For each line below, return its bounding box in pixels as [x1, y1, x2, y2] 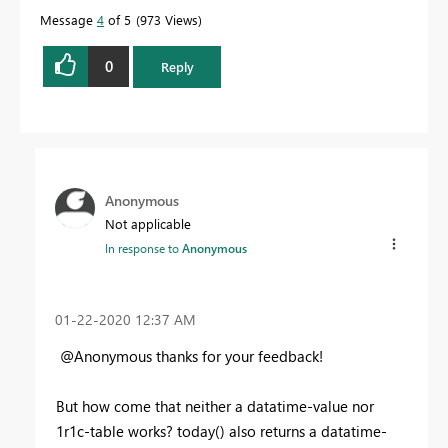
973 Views [140, 10, 198, 28]
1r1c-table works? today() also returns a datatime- [56, 420, 387, 441]
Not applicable [105, 214, 191, 232]
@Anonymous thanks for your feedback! [60, 345, 323, 366]
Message [40, 10, 97, 28]
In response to [105, 239, 182, 256]
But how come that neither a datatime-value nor [56, 395, 374, 416]
